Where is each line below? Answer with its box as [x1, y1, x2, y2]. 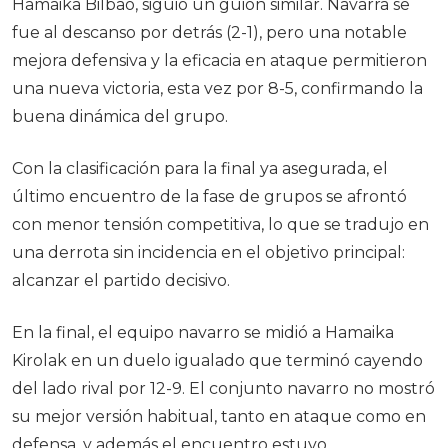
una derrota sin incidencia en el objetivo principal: [12, 243, 405, 262]
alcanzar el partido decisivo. [12, 271, 230, 290]
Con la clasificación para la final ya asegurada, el [12, 159, 388, 178]
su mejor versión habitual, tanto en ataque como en [12, 407, 426, 426]
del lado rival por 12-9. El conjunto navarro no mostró [12, 379, 435, 398]
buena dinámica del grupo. [12, 107, 228, 126]
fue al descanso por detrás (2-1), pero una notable [12, 23, 407, 42]
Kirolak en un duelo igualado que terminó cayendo [12, 351, 423, 370]
